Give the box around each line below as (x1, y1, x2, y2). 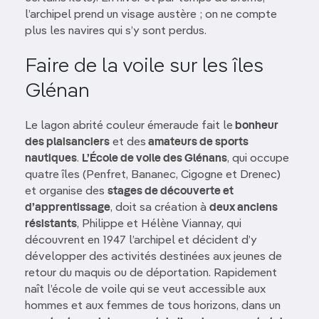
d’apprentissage (25, 202, 110, 214)
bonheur (233, 120, 278, 132)
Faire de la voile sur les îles (25, 56, 263, 76)
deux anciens (209, 202, 278, 214)
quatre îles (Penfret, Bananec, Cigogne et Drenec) (25, 169, 281, 181)
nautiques (25, 153, 77, 164)
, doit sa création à (110, 202, 209, 214)
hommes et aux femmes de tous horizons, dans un (25, 300, 281, 312)
